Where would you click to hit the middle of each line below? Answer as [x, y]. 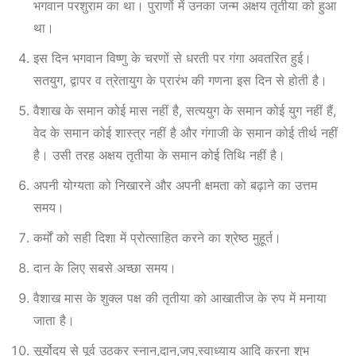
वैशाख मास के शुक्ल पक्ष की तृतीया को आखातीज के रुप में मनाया [180, 298]
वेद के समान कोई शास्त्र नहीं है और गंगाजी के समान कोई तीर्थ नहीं [186, 132]
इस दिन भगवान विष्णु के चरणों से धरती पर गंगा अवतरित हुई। [172, 58]
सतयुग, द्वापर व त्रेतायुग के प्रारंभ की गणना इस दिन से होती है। [180, 80]
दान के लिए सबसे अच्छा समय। [105, 267]
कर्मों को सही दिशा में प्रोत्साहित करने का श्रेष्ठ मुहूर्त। [157, 237]
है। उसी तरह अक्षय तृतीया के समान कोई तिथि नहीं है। [159, 155]
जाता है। [54, 320]
